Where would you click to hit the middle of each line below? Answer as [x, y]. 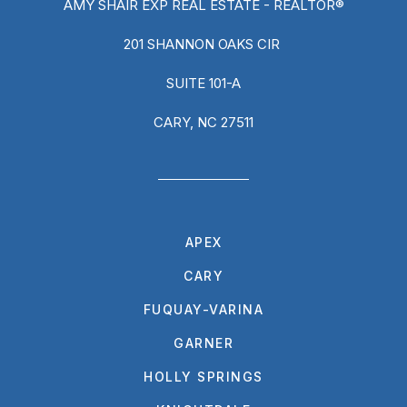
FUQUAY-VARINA [203, 309]
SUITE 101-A [203, 83]
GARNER [203, 342]
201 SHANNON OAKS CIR [203, 44]
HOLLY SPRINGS [203, 376]
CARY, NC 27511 [203, 122]
